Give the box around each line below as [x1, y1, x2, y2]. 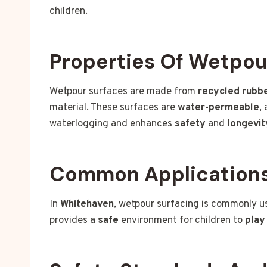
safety [175, 117, 206, 131]
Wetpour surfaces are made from [49, 85, 198, 99]
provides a [49, 214, 98, 228]
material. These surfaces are [49, 101, 178, 115]
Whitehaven [60, 198, 114, 212]
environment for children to [119, 214, 245, 228]
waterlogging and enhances [49, 117, 175, 131]
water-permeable [178, 101, 259, 115]
